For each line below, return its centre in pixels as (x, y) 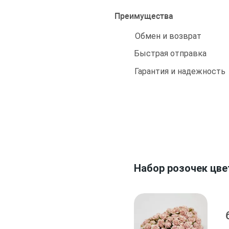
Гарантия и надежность (180, 71)
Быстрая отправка (170, 53)
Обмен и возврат (168, 36)
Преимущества (144, 16)
